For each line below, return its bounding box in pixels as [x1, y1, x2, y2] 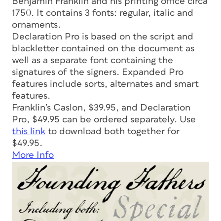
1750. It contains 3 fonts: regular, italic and [12, 8, 193, 18]
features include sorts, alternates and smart [12, 79, 199, 89]
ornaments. [12, 20, 61, 30]
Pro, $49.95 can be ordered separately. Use [12, 114, 196, 124]
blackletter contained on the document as [12, 43, 194, 53]
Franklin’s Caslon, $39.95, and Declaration [12, 103, 190, 112]
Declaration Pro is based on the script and [12, 32, 193, 41]
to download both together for [45, 126, 180, 136]
